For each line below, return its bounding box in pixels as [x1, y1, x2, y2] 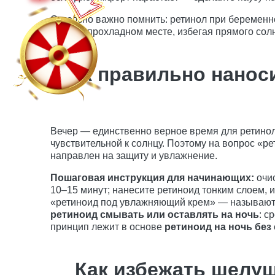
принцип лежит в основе [50, 222, 165, 233]
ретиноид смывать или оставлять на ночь [50, 209, 259, 220]
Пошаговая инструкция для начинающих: [50, 172, 254, 184]
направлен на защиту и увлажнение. [50, 150, 217, 161]
